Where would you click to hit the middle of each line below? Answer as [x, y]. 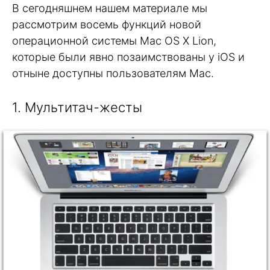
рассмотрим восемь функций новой [107, 25]
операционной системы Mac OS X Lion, [114, 41]
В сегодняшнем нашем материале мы [110, 8]
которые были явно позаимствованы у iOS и [128, 57]
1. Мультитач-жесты [77, 108]
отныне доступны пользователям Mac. [113, 74]
